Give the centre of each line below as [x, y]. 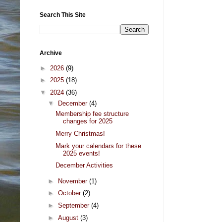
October [70, 193]
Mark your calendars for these [99, 146]
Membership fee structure [92, 114]
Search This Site [63, 15]
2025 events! [82, 153]
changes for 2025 [88, 121]
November [73, 181]
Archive [51, 53]
